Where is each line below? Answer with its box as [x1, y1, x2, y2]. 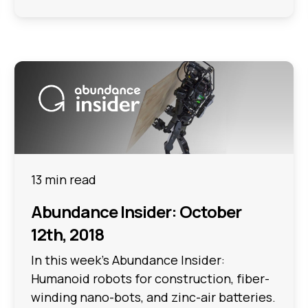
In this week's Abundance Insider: [31, 252, 225, 269]
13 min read [31, 171, 97, 188]
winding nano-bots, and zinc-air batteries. [31, 289, 276, 306]
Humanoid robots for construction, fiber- [31, 270, 270, 287]
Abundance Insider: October [31, 200, 242, 223]
